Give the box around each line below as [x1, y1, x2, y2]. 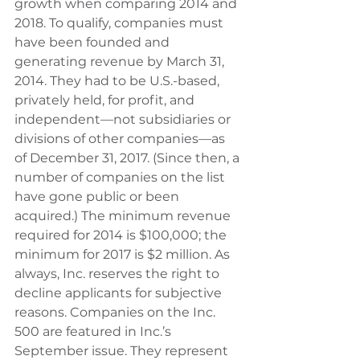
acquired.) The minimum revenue [14, 208, 234, 223]
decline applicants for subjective [14, 285, 225, 301]
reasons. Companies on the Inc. [14, 305, 219, 320]
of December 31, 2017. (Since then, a [14, 150, 243, 166]
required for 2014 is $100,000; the [14, 227, 230, 243]
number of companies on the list [14, 170, 228, 185]
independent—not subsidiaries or [14, 112, 234, 127]
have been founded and [14, 35, 173, 50]
